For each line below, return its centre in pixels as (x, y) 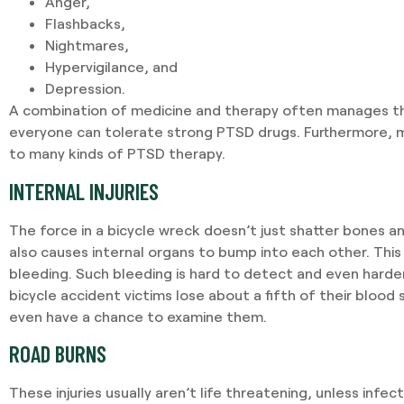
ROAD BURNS (58, 354)
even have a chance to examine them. (138, 316)
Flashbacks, (85, 23)
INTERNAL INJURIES (84, 191)
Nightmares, (87, 45)
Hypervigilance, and (111, 67)
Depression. (85, 88)
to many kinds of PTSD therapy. (117, 153)
